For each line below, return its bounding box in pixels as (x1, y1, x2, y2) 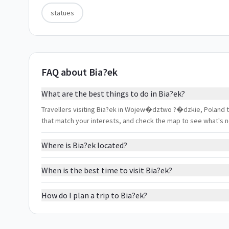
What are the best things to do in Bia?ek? (41, 88, 185, 99)
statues (51, 8, 74, 17)
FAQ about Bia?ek (41, 65, 118, 78)
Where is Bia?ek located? (41, 140, 127, 150)
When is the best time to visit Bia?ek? (41, 165, 172, 175)
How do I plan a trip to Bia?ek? (41, 190, 147, 200)
